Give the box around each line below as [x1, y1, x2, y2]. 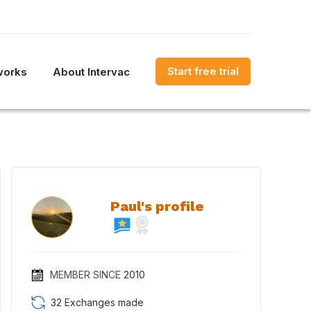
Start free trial [167, 65, 239, 78]
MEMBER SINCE [49, 269, 121, 280]
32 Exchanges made [51, 296, 144, 308]
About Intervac [53, 65, 130, 78]
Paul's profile [110, 198, 204, 215]
